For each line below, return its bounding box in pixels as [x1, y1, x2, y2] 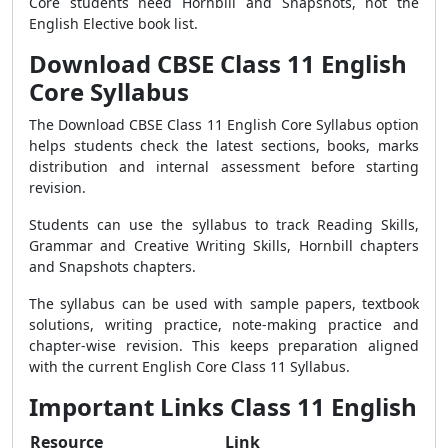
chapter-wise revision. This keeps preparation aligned [29, 336, 419, 355]
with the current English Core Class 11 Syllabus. [29, 357, 350, 376]
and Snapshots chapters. [29, 257, 196, 276]
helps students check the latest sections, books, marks [29, 136, 419, 155]
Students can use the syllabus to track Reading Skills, [29, 215, 419, 234]
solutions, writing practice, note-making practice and [29, 315, 419, 334]
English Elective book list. [29, 14, 198, 33]
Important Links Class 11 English [29, 390, 417, 423]
